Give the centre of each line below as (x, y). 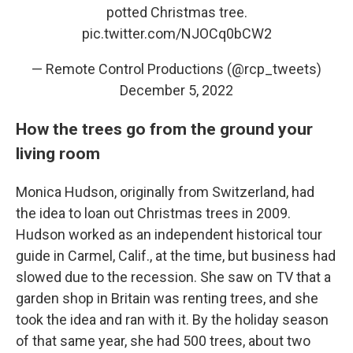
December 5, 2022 (176, 90)
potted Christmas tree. (176, 12)
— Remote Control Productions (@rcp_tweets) (176, 69)
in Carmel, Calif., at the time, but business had (195, 256)
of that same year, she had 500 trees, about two (163, 341)
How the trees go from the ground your (164, 129)
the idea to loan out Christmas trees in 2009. (153, 213)
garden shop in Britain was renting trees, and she (167, 298)
